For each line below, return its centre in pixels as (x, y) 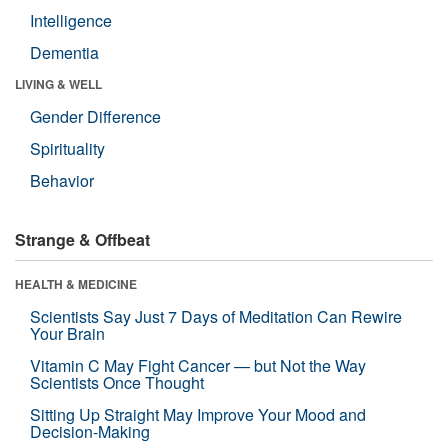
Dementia (64, 52)
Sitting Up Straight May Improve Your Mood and (198, 414)
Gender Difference (95, 116)
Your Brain (67, 333)
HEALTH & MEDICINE (76, 283)
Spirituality (67, 148)
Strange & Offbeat (82, 239)
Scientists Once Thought (117, 382)
